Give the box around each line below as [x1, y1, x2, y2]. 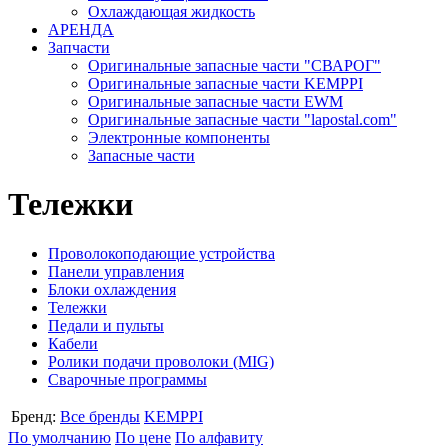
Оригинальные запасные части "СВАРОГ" [88, 57, 381, 74]
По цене [115, 428, 171, 446]
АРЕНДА [48, 21, 114, 38]
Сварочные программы [48, 370, 207, 388]
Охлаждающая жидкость [88, 3, 255, 20]
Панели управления [48, 262, 184, 280]
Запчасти [48, 39, 110, 56]
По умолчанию [8, 428, 111, 446]
